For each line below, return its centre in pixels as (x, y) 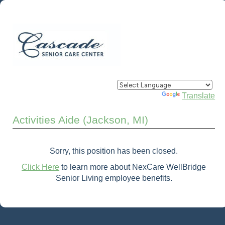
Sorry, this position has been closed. (114, 151)
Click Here (41, 167)
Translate (199, 96)
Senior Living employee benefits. (114, 178)
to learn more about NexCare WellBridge (133, 167)
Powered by (140, 96)
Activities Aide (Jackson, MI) (80, 120)
